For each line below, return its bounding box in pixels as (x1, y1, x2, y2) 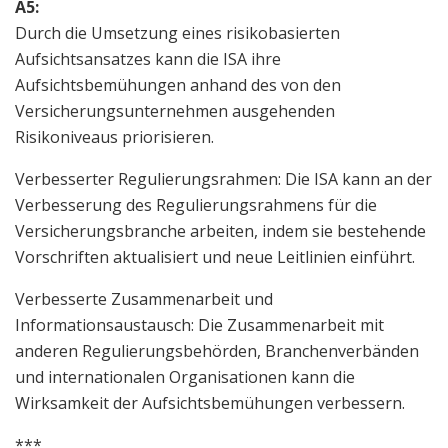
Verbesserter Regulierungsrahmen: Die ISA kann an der (15, 167, 432, 190)
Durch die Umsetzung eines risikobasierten (15, 21, 340, 44)
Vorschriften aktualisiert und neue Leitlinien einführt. (15, 245, 415, 268)
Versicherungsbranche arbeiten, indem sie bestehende (15, 219, 426, 242)
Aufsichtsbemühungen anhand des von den (15, 73, 341, 96)
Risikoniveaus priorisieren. (15, 125, 214, 148)
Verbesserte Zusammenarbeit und (15, 287, 273, 310)
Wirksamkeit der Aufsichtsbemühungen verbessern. (15, 391, 405, 414)
